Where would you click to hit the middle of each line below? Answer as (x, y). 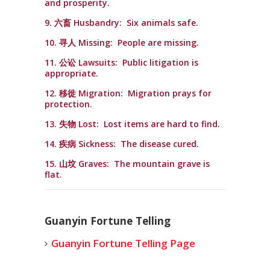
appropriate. (71, 73)
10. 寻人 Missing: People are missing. (122, 42)
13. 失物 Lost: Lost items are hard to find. (132, 124)
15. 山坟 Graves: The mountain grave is (127, 164)
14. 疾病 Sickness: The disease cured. (122, 144)
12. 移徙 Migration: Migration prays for (128, 93)
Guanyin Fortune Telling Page (123, 243)
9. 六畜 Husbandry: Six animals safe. (121, 23)
